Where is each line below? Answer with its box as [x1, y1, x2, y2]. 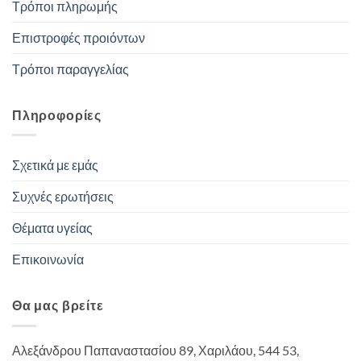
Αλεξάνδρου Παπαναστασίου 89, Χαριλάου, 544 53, [12, 342, 299, 359]
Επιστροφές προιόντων [12, 29, 145, 46]
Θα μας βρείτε [12, 297, 104, 313]
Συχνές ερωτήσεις [12, 188, 114, 205]
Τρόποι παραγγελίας [12, 60, 129, 77]
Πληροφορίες [12, 106, 102, 123]
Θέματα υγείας [12, 219, 93, 236]
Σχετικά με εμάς [12, 156, 98, 173]
